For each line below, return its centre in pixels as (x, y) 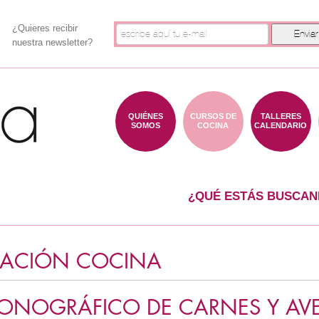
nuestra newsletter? (52, 42)
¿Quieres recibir (45, 28)
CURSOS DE (213, 116)
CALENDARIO (281, 125)
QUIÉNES (145, 116)
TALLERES (281, 116)
